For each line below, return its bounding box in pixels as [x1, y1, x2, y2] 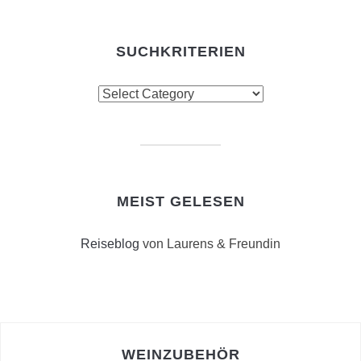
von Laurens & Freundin [139, 237, 280, 251]
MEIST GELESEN [116, 193, 245, 210]
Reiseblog [81, 237, 139, 251]
